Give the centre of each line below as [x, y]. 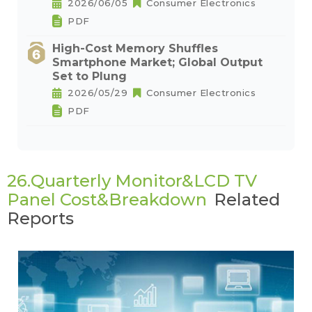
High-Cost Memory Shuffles [135, 48]
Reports [40, 218]
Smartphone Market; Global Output [157, 62]
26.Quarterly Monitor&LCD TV [132, 181]
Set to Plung [89, 76]
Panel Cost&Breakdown [107, 200]
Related [247, 200]
